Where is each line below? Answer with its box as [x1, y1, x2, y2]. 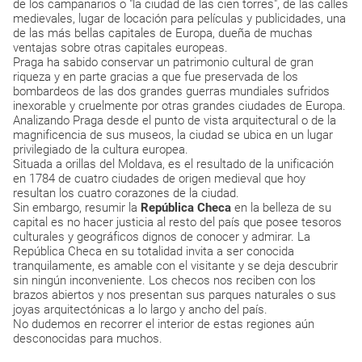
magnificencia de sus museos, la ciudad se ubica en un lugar [13, 128, 333, 142]
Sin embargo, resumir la [13, 200, 141, 215]
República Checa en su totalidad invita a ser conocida [13, 244, 294, 259]
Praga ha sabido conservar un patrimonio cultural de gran [13, 55, 314, 69]
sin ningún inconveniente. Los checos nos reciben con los [13, 273, 316, 288]
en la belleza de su [234, 200, 331, 215]
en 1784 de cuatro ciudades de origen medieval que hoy [13, 171, 305, 186]
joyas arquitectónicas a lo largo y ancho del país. [13, 302, 267, 317]
